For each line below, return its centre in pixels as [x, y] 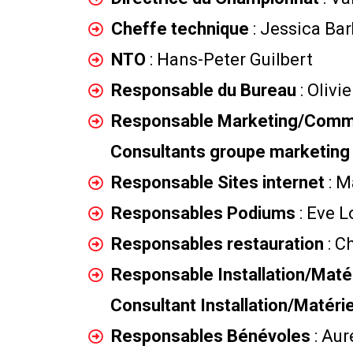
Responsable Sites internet [219, 182]
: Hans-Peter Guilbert [231, 59]
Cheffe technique [182, 29]
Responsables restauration [219, 244]
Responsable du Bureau [203, 90]
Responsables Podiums [205, 213]
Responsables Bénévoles [212, 336]
